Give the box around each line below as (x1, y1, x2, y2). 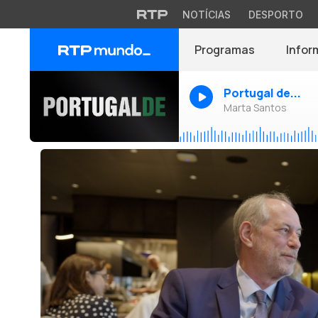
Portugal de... (224, 85, 301, 101)
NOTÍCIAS (182, 9, 231, 21)
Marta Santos (224, 101, 287, 114)
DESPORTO (248, 9, 303, 21)
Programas (194, 42, 255, 57)
